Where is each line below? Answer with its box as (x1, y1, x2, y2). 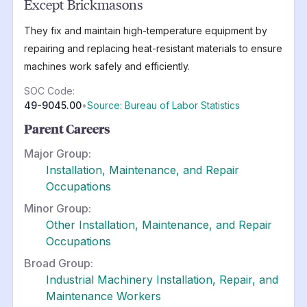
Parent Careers (23, 120, 110, 137)
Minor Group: (23, 201, 91, 215)
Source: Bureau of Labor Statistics (86, 99, 240, 111)
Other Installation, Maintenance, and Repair (45, 217, 272, 232)
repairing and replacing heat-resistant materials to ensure (23, 42, 282, 54)
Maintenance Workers (45, 288, 161, 303)
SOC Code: (23, 84, 75, 97)
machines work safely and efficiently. (23, 60, 190, 72)
